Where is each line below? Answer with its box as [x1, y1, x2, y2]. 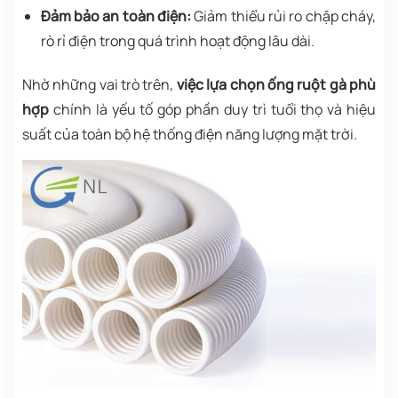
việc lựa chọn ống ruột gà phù [176, 75, 377, 95]
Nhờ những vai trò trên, [22, 75, 177, 95]
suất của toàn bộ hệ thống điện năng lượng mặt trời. [22, 124, 357, 145]
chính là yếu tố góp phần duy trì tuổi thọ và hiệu [49, 99, 376, 120]
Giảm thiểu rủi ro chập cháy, [191, 6, 376, 27]
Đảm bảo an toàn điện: [40, 6, 192, 27]
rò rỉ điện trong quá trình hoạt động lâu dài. [40, 31, 314, 52]
